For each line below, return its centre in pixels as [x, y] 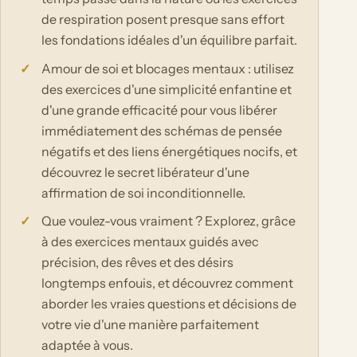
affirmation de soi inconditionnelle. [144, 192]
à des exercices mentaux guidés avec [151, 242]
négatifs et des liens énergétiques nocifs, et [170, 151]
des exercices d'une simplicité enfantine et [167, 89]
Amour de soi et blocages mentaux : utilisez [168, 68]
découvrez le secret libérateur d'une [146, 172]
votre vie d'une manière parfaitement [151, 325]
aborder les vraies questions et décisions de [169, 304]
